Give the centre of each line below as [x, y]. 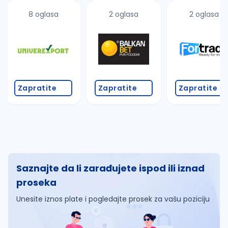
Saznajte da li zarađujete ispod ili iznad [110, 168]
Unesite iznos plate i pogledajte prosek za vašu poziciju [113, 199]
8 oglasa [43, 14]
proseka [36, 182]
